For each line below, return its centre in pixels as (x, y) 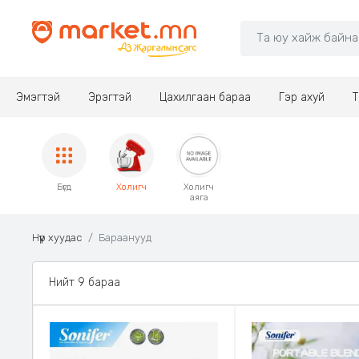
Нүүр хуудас (57, 238)
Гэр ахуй (301, 97)
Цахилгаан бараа (205, 97)
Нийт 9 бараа (85, 282)
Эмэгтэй (38, 97)
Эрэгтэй (109, 97)
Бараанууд (125, 238)
